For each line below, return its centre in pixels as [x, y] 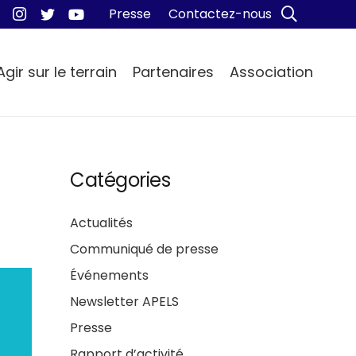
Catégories [120, 180]
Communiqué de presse [144, 249]
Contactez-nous [220, 14]
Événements [109, 275]
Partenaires [174, 72]
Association [272, 72]
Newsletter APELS [124, 302]
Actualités [101, 223]
